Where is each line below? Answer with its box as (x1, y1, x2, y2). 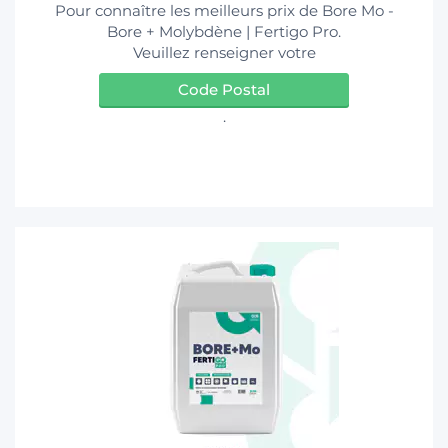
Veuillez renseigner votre (132, 43, 316, 63)
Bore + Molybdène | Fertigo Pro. (107, 22, 341, 42)
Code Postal (178, 80, 270, 100)
